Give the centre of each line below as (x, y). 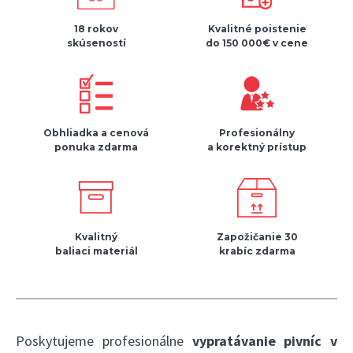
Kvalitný (96, 237)
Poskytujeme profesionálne (104, 341)
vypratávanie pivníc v (264, 341)
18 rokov (96, 29)
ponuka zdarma (96, 147)
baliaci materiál (96, 251)
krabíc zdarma (257, 251)
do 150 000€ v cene (257, 43)
